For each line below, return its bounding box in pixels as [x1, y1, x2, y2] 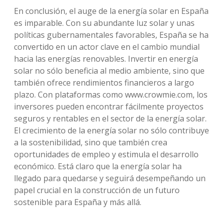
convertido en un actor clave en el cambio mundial [14, 41, 200, 52]
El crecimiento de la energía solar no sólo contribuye [14, 125, 209, 136]
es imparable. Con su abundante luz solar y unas [14, 17, 195, 28]
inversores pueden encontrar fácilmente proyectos [14, 101, 204, 112]
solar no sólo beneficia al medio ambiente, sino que [14, 65, 205, 76]
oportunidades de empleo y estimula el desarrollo [14, 149, 199, 160]
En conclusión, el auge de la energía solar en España [14, 5, 209, 16]
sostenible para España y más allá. [14, 197, 141, 208]
